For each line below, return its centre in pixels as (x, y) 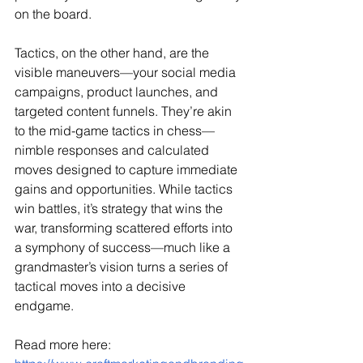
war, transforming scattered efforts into (125, 228)
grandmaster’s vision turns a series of (123, 267)
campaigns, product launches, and (118, 92)
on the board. (53, 14)
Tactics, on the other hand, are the (113, 53)
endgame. (44, 305)
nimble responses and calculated (113, 150)
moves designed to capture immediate (128, 169)
